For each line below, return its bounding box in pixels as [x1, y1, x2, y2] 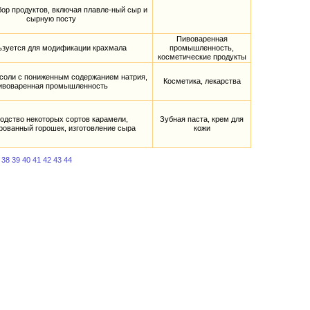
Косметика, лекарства [163, 77, 241, 86]
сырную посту [26, 15, 76, 24]
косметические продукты [157, 53, 246, 62]
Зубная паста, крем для [160, 115, 244, 124]
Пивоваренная [176, 35, 228, 44]
